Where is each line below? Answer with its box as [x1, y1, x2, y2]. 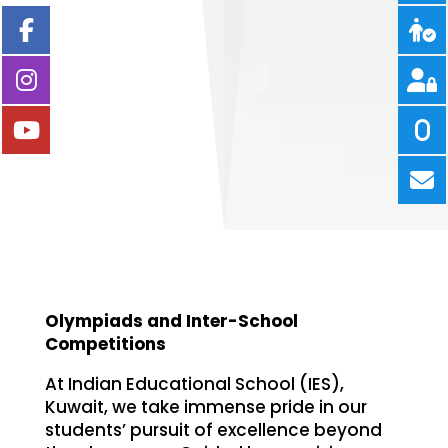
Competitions [44, 331, 166, 356]
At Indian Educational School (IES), [44, 371, 344, 396]
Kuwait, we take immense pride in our [44, 394, 367, 419]
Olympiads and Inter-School [44, 308, 298, 333]
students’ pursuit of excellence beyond [44, 417, 382, 442]
